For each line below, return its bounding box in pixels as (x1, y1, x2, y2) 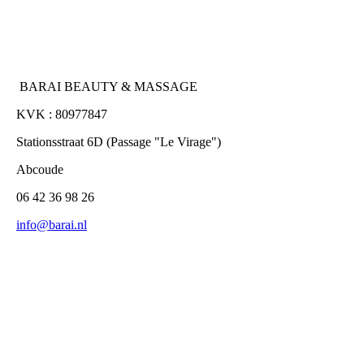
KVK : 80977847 (16, 107, 107, 122)
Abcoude (16, 162, 63, 177)
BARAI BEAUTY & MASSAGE (16, 80, 197, 94)
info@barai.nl (16, 218, 87, 232)
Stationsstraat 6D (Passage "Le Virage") (16, 135, 224, 149)
